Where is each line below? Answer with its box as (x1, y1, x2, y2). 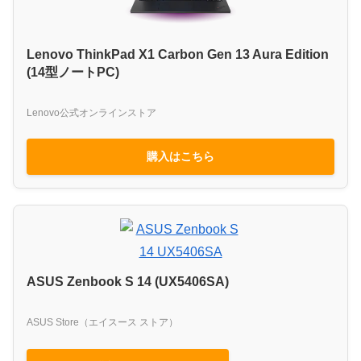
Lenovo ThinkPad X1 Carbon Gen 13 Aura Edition (27, 47, 329, 61)
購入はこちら (147, 150, 214, 164)
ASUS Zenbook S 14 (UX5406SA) (27, 275, 229, 289)
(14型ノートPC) (27, 64, 119, 79)
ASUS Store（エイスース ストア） (27, 317, 178, 329)
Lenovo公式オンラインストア (27, 106, 156, 118)
